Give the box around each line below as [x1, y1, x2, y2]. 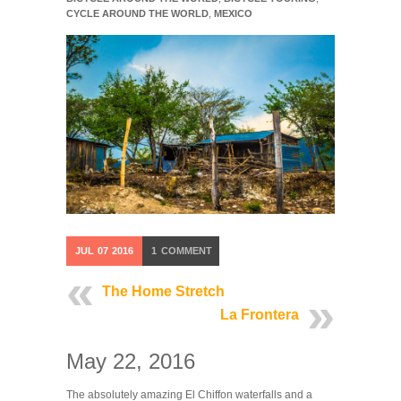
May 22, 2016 [66, 349, 195, 374]
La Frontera [220, 307, 299, 323]
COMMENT [158, 245, 212, 257]
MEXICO [214, 8, 252, 20]
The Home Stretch [102, 284, 225, 300]
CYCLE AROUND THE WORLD [66, 8, 209, 20]
